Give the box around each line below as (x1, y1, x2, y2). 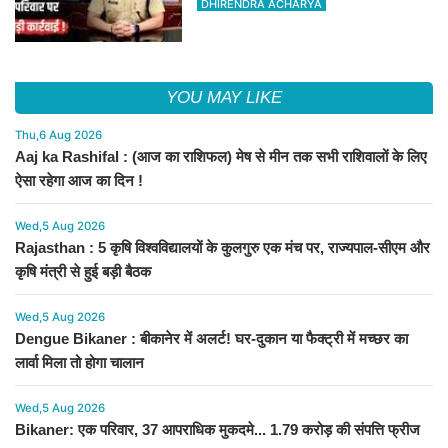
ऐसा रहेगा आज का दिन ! (15, 172, 143, 190)
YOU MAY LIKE (165, 88, 283, 108)
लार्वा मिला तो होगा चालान (15, 354, 144, 372)
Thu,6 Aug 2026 (15, 128, 102, 143)
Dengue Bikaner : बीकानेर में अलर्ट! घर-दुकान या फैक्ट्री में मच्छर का (15, 330, 408, 348)
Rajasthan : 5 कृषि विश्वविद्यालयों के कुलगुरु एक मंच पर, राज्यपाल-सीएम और (15, 239, 430, 257)
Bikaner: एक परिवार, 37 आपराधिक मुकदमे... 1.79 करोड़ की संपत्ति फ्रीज (15, 421, 420, 439)
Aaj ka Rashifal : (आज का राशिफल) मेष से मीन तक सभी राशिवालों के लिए (15, 148, 427, 166)
